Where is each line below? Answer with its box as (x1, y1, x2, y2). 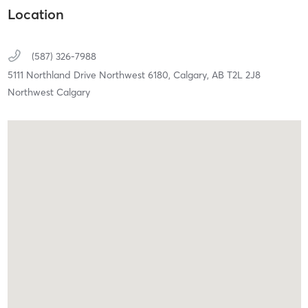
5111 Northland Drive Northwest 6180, (7, 68, 173, 81)
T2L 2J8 (226, 68, 261, 81)
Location (7, 5, 64, 23)
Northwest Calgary (7, 85, 90, 98)
